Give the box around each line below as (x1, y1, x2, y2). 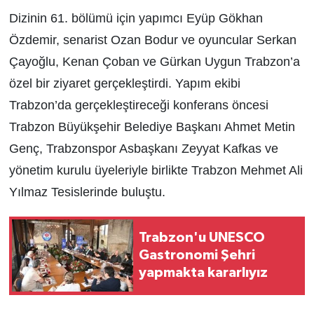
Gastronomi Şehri (139, 248, 255, 263)
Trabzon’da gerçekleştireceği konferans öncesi (8, 97, 268, 112)
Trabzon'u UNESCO (139, 231, 265, 245)
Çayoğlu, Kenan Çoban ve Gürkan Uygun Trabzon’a (8, 54, 300, 69)
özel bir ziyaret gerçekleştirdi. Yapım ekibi (8, 76, 240, 90)
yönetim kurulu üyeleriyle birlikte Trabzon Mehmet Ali (8, 163, 303, 177)
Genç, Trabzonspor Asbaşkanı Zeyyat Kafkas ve (8, 141, 278, 156)
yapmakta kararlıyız (139, 266, 268, 280)
